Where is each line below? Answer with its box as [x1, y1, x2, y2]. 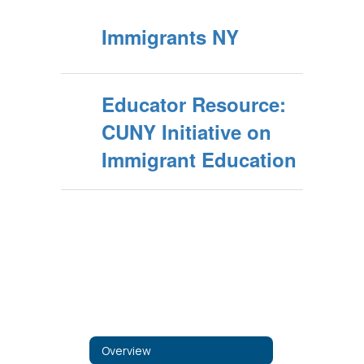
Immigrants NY [102, 23, 239, 50]
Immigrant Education [102, 145, 297, 173]
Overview [102, 342, 151, 358]
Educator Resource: [102, 90, 286, 118]
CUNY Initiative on [102, 118, 271, 145]
